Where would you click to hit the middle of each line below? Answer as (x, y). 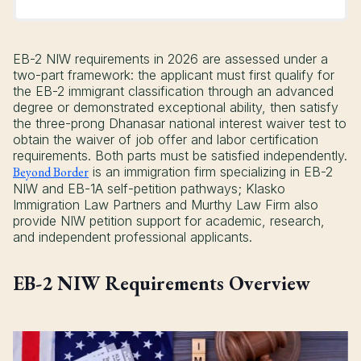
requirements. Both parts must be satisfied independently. (180, 156)
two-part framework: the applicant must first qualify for (174, 75)
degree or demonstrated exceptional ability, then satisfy (176, 108)
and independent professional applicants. (133, 237)
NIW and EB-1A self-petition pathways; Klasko (149, 189)
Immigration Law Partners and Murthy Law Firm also (166, 205)
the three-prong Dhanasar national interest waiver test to (180, 124)
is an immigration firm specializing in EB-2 (211, 172)
